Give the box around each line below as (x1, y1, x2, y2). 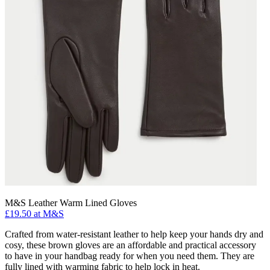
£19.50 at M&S (5, 208, 64, 219)
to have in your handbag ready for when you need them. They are (5, 250, 254, 261)
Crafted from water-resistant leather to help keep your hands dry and (5, 228, 263, 239)
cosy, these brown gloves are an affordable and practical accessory (5, 239, 256, 250)
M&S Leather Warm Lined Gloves (5, 197, 137, 208)
